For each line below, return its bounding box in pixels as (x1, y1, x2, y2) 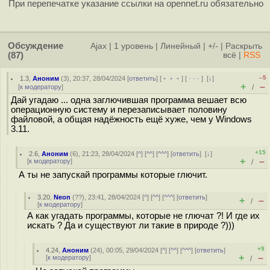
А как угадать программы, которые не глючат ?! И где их (27, 211, 260, 221)
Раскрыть (225, 42, 262, 51)
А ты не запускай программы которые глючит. (19, 170, 207, 180)
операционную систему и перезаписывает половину (11, 105, 227, 115)
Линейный (160, 42, 201, 51)
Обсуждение (8, 41, 63, 51)
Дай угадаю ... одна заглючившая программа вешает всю (11, 95, 246, 105)
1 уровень (114, 42, 153, 51)
